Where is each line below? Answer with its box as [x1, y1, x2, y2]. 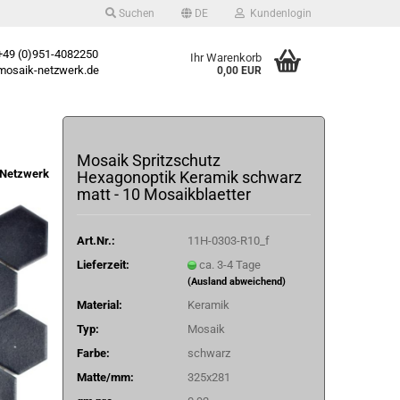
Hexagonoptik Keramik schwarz [76, 168, 302, 187]
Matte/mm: [76, 370, 134, 384]
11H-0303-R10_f [187, 233, 270, 247]
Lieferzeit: [76, 257, 129, 271]
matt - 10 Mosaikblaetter [76, 185, 251, 204]
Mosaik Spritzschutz [76, 151, 221, 170]
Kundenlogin [244, 7, 312, 20]
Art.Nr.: [76, 233, 115, 247]
